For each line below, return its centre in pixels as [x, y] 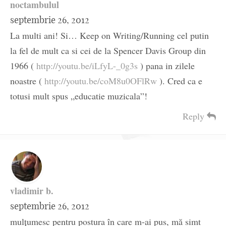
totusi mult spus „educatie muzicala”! [79, 96]
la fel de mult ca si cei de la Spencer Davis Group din [108, 51]
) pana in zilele [166, 66]
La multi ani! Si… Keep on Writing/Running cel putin [109, 36]
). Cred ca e [180, 81]
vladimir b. [32, 191]
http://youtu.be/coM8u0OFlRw [101, 81]
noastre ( [27, 81]
